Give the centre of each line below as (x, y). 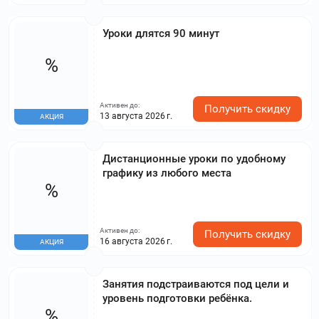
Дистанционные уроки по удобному (194, 158)
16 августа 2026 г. (136, 241)
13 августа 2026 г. (136, 116)
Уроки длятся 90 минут (161, 33)
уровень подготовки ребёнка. (177, 298)
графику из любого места (167, 173)
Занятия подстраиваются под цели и (196, 284)
